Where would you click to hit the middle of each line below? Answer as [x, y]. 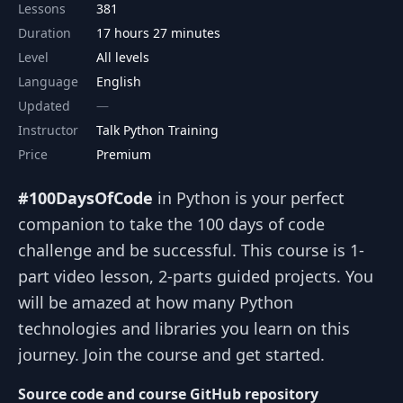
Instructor [48, 130]
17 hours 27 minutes [158, 33]
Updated [44, 106]
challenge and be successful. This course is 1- [191, 250]
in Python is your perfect [249, 198]
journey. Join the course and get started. [171, 354]
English [119, 81]
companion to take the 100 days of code [171, 224]
